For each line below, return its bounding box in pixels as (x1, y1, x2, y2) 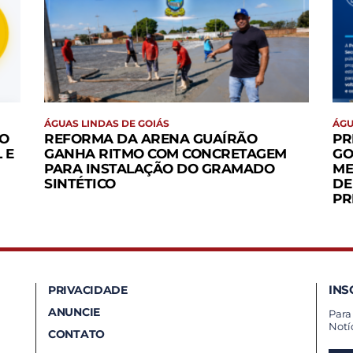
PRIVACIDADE (48, 283, 128, 298)
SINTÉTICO (44, 176, 116, 192)
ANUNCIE (48, 305, 100, 320)
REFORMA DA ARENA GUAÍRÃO (44, 131, 257, 147)
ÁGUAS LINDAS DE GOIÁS (44, 117, 169, 130)
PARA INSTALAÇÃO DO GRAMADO (44, 161, 274, 177)
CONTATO (48, 327, 105, 342)
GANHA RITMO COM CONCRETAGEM (44, 146, 287, 162)
